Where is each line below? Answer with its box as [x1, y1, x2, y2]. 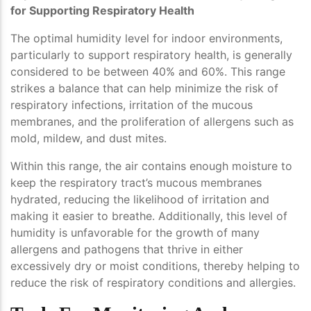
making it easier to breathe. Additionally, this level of [10, 209, 287, 224]
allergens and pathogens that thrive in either [10, 242, 243, 257]
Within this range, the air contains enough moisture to [10, 159, 292, 174]
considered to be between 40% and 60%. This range [10, 65, 285, 79]
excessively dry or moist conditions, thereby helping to [10, 259, 300, 274]
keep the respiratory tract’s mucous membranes [10, 176, 262, 190]
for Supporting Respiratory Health [10, 3, 194, 18]
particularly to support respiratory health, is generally [10, 48, 292, 62]
